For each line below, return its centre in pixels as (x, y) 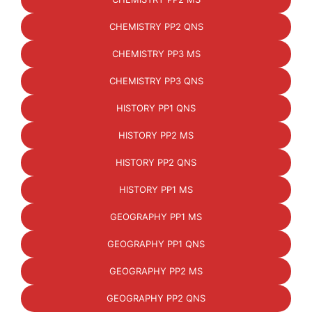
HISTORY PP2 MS (156, 135)
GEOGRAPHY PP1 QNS (156, 244)
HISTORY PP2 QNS (156, 162)
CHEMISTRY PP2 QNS (156, 26)
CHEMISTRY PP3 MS (156, 54)
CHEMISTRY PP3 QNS (156, 81)
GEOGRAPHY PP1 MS (156, 217)
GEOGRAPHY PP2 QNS (156, 298)
